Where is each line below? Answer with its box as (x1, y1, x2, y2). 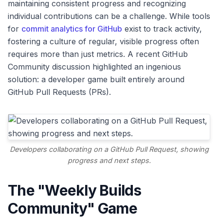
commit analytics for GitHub (21, 24, 122, 34)
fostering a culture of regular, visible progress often (8, 36, 199, 46)
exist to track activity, (122, 24, 202, 34)
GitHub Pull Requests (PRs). (8, 87, 111, 97)
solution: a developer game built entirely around (8, 74, 184, 84)
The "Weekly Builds (8, 182, 142, 200)
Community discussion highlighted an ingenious (8, 62, 181, 72)
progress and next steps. (67, 156, 151, 165)
